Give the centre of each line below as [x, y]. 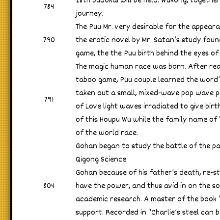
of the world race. [107, 133]
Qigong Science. [102, 160]
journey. [89, 14]
